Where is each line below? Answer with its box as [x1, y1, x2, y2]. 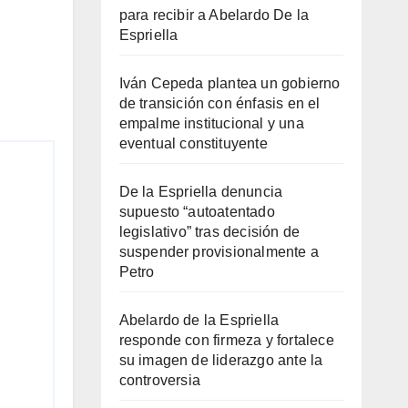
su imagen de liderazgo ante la [118, 352, 323, 368]
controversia [118, 372, 200, 388]
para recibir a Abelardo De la [118, 6, 310, 23]
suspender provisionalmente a [118, 243, 320, 260]
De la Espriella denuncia [118, 183, 283, 199]
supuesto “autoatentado [118, 203, 275, 219]
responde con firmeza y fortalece [118, 331, 334, 348]
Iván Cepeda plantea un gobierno [118, 75, 341, 91]
